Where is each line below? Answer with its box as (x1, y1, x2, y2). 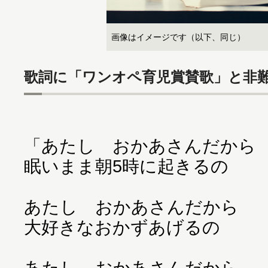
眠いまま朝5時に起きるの (24, 156, 229, 176)
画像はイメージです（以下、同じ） (111, 32, 245, 42)
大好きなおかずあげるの (24, 217, 220, 237)
